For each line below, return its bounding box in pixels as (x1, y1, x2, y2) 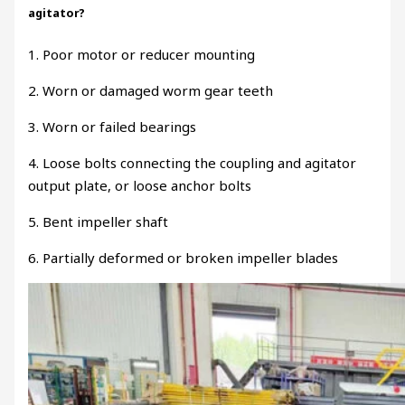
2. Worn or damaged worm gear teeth (28, 80, 274, 99)
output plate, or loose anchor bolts (28, 175, 252, 194)
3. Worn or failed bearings (28, 117, 197, 136)
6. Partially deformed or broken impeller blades (28, 248, 339, 267)
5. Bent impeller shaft (28, 212, 169, 231)
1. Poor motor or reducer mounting (28, 44, 256, 63)
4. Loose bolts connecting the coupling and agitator (28, 153, 357, 172)
